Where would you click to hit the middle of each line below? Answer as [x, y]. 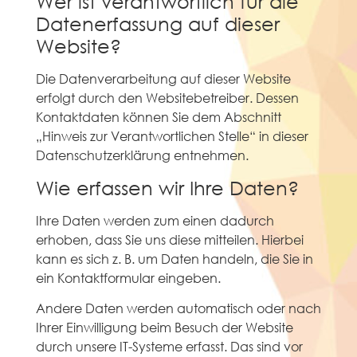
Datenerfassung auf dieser [157, 23]
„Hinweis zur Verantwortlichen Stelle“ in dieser [172, 135]
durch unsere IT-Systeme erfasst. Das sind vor [169, 347]
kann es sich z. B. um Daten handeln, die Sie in [174, 258]
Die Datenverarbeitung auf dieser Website [163, 78]
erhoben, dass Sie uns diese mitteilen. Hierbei [169, 239]
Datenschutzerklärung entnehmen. [142, 155]
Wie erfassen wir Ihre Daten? [167, 187]
